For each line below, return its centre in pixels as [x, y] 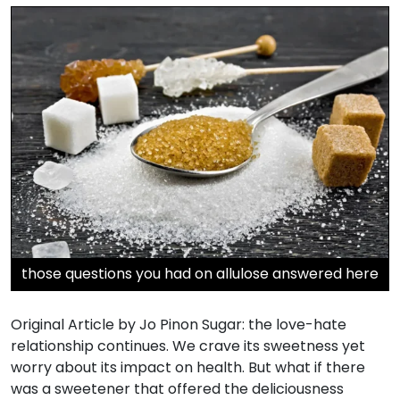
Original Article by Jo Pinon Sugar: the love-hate [179, 325]
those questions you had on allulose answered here [200, 274]
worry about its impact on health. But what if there [188, 368]
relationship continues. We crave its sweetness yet [188, 346]
